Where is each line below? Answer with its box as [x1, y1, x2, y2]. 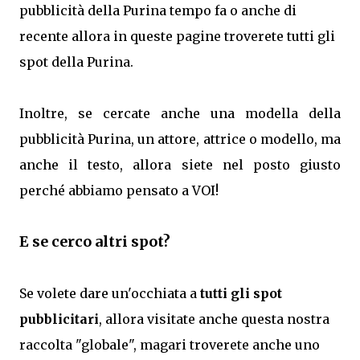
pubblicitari [19, 311, 99, 327]
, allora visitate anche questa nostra [99, 311, 329, 327]
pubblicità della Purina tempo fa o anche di [19, 2, 297, 18]
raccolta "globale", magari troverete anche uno [19, 337, 320, 353]
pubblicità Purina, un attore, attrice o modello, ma [19, 131, 341, 147]
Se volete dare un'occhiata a [19, 285, 200, 301]
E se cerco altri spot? [19, 232, 170, 251]
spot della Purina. [19, 54, 133, 70]
